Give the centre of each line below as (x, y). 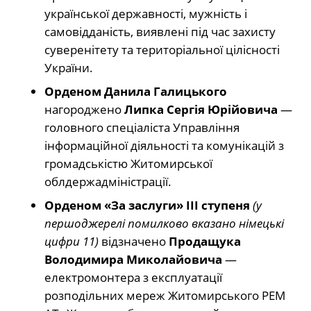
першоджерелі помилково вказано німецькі (164, 224)
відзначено (134, 242)
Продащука (205, 242)
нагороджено (84, 110)
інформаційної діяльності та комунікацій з (164, 146)
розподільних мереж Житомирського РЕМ (165, 296)
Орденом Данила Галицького (136, 92)
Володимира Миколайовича (133, 260)
